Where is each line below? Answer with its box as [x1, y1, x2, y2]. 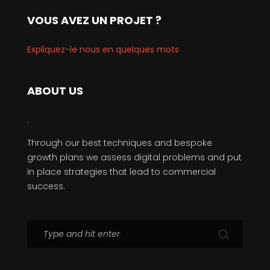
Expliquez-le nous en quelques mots [27, 43, 179, 56]
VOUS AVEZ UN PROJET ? [27, 13, 162, 28]
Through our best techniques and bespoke [27, 137, 212, 149]
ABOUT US [27, 83, 83, 99]
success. [27, 180, 65, 193]
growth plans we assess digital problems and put [27, 151, 242, 164]
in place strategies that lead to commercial [27, 166, 216, 178]
